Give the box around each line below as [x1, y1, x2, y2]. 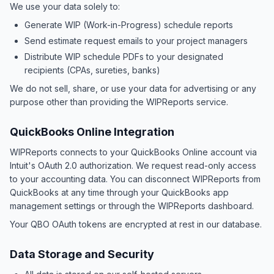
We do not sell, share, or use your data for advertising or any [10, 83, 256, 94]
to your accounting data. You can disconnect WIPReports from [10, 174, 261, 184]
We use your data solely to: [10, 1, 120, 12]
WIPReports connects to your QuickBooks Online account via [10, 147, 257, 157]
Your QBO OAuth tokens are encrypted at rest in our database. [10, 219, 262, 229]
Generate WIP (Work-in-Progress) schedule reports [24, 20, 233, 30]
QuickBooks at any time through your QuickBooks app [10, 187, 229, 198]
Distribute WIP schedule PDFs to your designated [24, 51, 223, 62]
